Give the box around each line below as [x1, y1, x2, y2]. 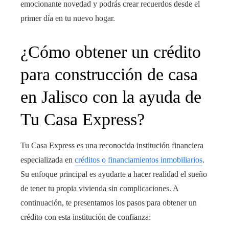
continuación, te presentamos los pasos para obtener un [20, 198, 197, 208]
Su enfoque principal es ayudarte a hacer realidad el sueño [20, 170, 207, 179]
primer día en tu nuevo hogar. [20, 14, 115, 23]
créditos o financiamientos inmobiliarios [75, 155, 202, 165]
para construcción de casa [20, 65, 198, 84]
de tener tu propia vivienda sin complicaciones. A [20, 184, 178, 193]
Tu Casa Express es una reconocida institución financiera [20, 141, 203, 150]
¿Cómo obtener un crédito [20, 42, 201, 62]
